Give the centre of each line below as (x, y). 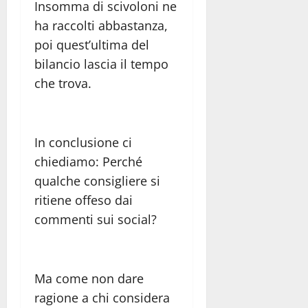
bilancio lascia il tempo (101, 64)
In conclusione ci (83, 142)
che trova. (63, 83)
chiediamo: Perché (88, 161)
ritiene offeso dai (84, 200)
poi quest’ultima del (92, 44)
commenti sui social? (96, 219)
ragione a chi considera (102, 297)
